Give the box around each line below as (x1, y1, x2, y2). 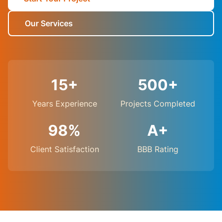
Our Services (25, 18, 73, 28)
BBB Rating (137, 144, 178, 154)
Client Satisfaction (30, 144, 99, 154)
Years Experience (32, 99, 97, 109)
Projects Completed (120, 99, 195, 109)
